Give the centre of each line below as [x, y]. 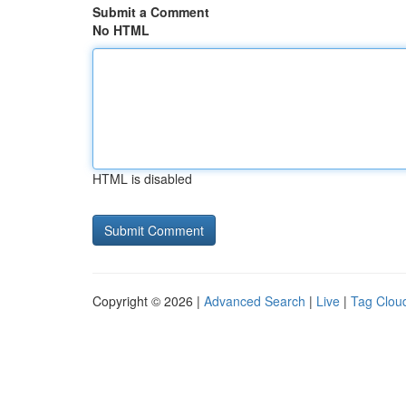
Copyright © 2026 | [148, 301]
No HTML [121, 30]
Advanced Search [255, 301]
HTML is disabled [142, 179]
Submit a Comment [151, 12]
